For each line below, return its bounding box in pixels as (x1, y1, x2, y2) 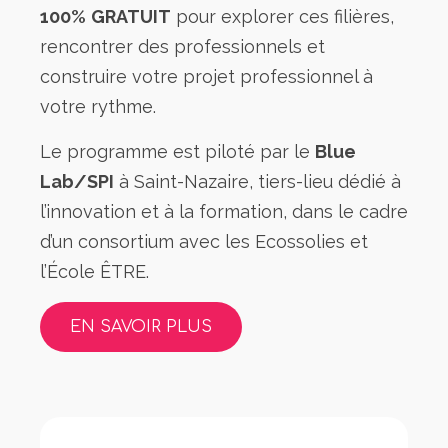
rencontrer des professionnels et (40, 36, 325, 58)
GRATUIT (91, 6, 171, 28)
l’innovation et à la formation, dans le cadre (40, 201, 408, 223)
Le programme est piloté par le (40, 141, 315, 163)
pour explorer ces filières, (171, 6, 394, 28)
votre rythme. (40, 96, 156, 118)
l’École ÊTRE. (40, 261, 149, 283)
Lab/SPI (40, 171, 114, 193)
